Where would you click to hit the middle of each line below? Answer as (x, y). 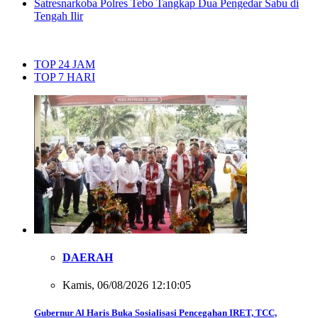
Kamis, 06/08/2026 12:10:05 (127, 285)
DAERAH (88, 257)
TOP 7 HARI (65, 77)
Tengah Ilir (59, 16)
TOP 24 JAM (65, 64)
